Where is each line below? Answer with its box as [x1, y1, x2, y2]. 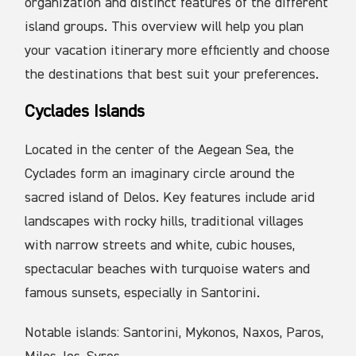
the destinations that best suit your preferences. [25, 68, 319, 83]
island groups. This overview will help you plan [25, 20, 304, 35]
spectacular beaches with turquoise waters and [25, 262, 311, 277]
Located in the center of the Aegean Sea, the [25, 143, 295, 158]
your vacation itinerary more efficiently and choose [25, 44, 331, 59]
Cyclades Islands [25, 103, 145, 122]
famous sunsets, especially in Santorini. [25, 286, 261, 301]
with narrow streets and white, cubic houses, [25, 238, 296, 253]
